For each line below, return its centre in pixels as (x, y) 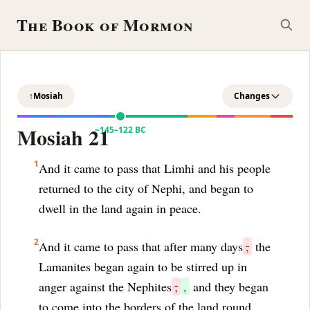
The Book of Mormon (105, 25)
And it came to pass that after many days (141, 246)
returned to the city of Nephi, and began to (146, 188)
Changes (252, 96)
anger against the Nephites (105, 286)
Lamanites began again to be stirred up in (143, 266)
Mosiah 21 (63, 137)
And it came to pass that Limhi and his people (155, 168)
